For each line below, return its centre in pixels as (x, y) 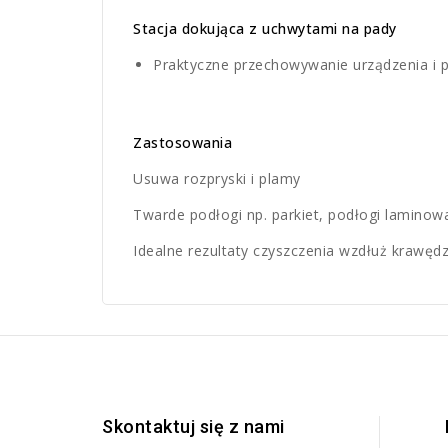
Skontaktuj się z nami (193, 427)
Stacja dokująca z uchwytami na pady (265, 29)
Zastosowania (182, 143)
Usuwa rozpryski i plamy (217, 179)
